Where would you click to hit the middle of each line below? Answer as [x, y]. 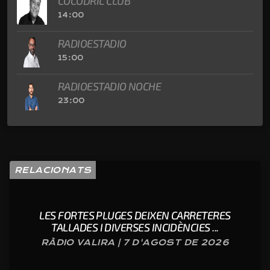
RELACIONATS [53, 170]
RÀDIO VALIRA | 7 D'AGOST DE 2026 [135, 242]
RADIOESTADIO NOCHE [110, 86]
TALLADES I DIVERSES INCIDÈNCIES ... [135, 227]
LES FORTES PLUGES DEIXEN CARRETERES [135, 215]
